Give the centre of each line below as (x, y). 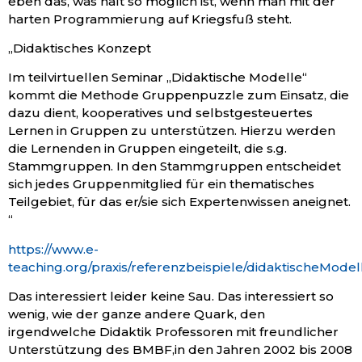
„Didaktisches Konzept (80, 48)
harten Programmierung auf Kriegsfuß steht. (150, 19)
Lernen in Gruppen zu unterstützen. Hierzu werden (172, 131)
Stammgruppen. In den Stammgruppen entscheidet (175, 166)
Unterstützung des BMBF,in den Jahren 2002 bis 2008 (180, 350)
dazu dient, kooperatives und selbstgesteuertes (160, 113)
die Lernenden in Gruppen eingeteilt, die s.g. (147, 149)
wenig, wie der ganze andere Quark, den (137, 314)
